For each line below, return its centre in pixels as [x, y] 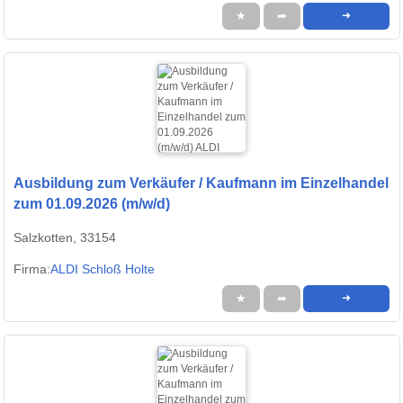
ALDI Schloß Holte [103, 269]
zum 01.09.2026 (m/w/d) [92, 204]
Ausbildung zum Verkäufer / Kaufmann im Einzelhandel [201, 184]
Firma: [32, 269]
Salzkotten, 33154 [65, 238]
